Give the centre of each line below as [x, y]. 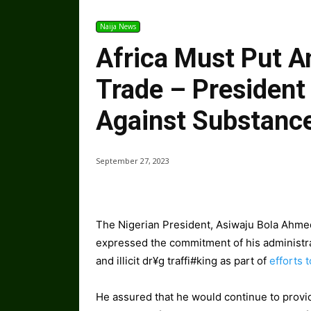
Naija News [118, 27]
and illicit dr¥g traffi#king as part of [183, 261]
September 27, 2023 [133, 161]
